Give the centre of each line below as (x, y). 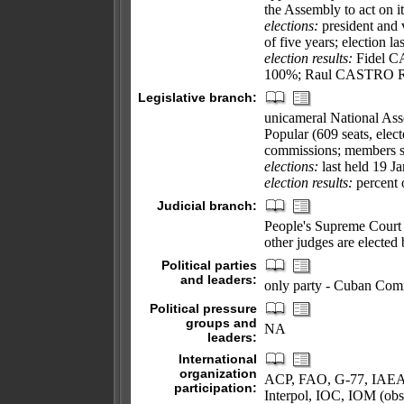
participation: (216, 388)
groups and (221, 323)
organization (218, 373)
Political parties (209, 265)
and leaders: (219, 280)
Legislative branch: (197, 97)
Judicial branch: (207, 206)
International (218, 359)
